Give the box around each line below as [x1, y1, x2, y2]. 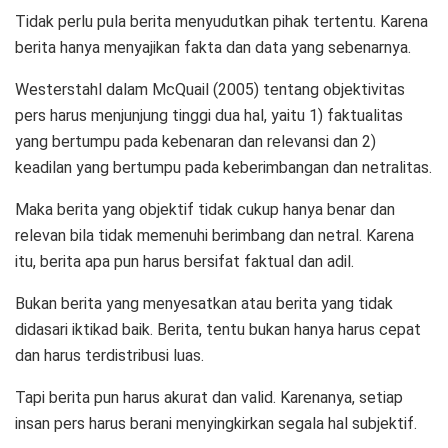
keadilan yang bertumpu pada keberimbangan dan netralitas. [15, 157, 432, 177]
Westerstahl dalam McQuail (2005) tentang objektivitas [15, 79, 405, 99]
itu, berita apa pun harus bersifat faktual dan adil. [15, 251, 354, 271]
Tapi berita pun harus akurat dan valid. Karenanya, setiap [15, 387, 403, 407]
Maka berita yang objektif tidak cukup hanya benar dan [15, 199, 395, 219]
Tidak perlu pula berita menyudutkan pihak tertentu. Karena [15, 11, 428, 31]
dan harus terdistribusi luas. [15, 345, 204, 365]
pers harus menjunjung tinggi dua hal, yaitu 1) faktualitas [15, 105, 403, 125]
